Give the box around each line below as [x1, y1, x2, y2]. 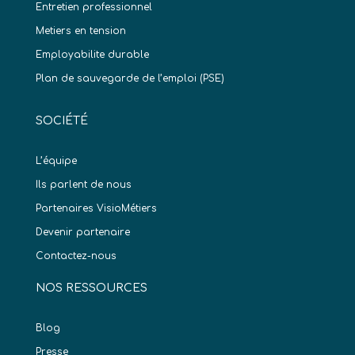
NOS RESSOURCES [35, 282, 147, 295]
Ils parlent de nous [35, 179, 132, 191]
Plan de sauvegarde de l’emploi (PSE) [35, 73, 224, 85]
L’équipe [35, 155, 77, 167]
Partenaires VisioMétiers [35, 203, 157, 215]
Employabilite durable [35, 49, 149, 61]
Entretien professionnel [35, 2, 152, 13]
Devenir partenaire [35, 227, 130, 239]
